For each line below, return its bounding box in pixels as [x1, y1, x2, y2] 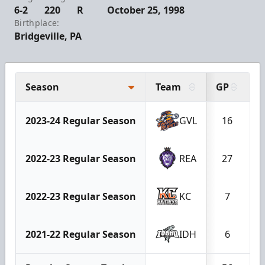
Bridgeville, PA [14, 29, 82, 43]
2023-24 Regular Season [25, 114, 136, 127]
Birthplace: [14, 17, 60, 28]
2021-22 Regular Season [25, 227, 136, 241]
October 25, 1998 [107, 3, 185, 17]
